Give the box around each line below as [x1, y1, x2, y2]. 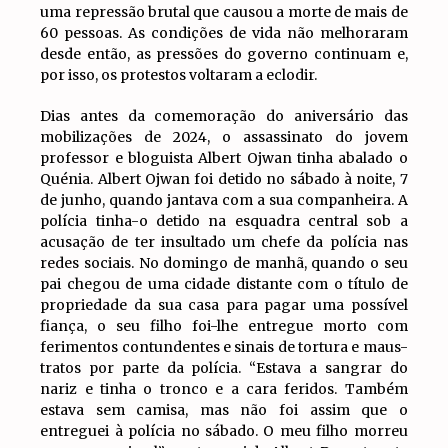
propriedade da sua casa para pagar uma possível [40, 295, 408, 314]
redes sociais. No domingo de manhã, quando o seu [40, 253, 408, 272]
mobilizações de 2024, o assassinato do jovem [40, 127, 408, 146]
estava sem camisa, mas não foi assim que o [40, 400, 408, 419]
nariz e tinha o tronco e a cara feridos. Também [40, 379, 408, 398]
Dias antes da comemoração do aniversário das [40, 106, 408, 125]
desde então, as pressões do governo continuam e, [40, 44, 408, 63]
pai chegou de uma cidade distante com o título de [40, 274, 408, 293]
